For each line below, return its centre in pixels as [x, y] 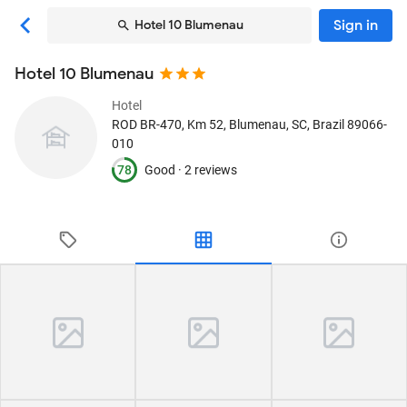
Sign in [356, 25]
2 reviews [211, 169]
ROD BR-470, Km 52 [168, 124]
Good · [164, 169]
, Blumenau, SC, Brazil [284, 124]
